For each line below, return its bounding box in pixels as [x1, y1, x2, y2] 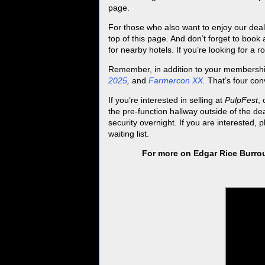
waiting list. [108, 129, 149, 139]
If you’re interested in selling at [108, 95, 225, 105]
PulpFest [225, 95, 258, 105]
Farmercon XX [148, 76, 203, 86]
